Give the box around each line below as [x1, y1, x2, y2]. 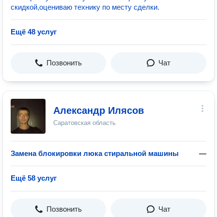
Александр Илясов [53, 105, 144, 116]
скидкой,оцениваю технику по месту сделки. [11, 3, 159, 11]
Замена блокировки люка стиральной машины [11, 149, 179, 157]
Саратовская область [53, 119, 116, 126]
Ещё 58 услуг [11, 174, 57, 182]
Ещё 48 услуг [11, 28, 57, 36]
